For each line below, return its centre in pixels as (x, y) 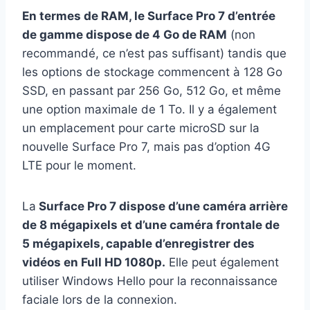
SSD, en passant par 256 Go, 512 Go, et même (152, 91)
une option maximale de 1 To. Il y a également (149, 110)
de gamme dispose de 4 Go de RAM (125, 35)
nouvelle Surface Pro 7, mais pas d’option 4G (146, 147)
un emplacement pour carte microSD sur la (141, 128)
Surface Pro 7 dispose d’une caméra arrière (162, 207)
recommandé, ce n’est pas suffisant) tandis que (154, 54)
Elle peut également (222, 263)
